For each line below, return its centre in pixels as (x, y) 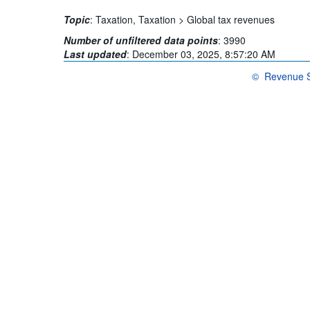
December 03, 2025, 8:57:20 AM (204, 54)
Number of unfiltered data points (141, 40)
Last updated (95, 54)
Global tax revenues (231, 19)
